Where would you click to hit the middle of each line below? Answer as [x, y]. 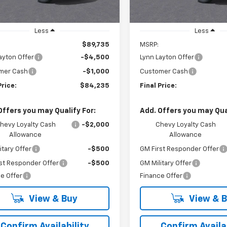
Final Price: [159, 86]
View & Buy [52, 199]
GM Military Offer [166, 164]
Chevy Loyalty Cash [185, 125]
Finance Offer [161, 176]
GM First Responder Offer [180, 149]
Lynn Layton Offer [167, 58]
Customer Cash [164, 72]
